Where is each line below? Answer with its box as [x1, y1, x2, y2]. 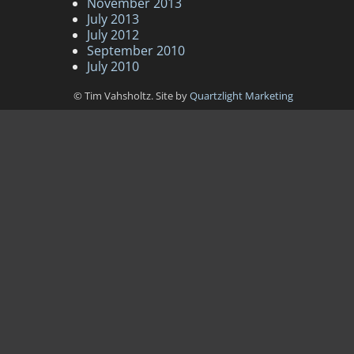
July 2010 [87, 57, 139, 75]
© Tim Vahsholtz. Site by [73, 88, 190, 103]
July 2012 [87, 25, 139, 43]
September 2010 [87, 41, 185, 59]
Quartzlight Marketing [190, 88, 293, 103]
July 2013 [87, 9, 139, 28]
